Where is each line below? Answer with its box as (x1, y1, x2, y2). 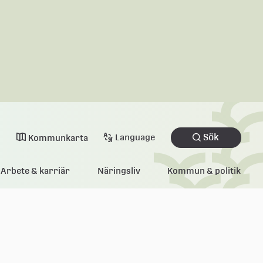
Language (115, 132, 156, 142)
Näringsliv (97, 166, 140, 176)
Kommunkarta (28, 133, 88, 143)
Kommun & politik (167, 166, 241, 176)
